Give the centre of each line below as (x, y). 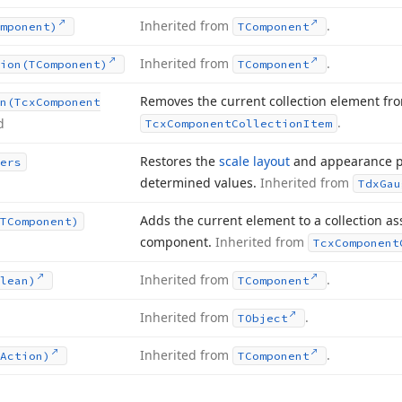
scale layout (254, 161)
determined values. (200, 183)
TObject (263, 318)
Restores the (179, 161)
